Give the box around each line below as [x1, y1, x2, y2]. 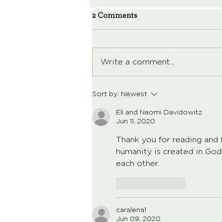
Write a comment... [101, 58, 174, 66]
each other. [116, 160, 164, 168]
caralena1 [116, 207, 146, 214]
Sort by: [92, 91, 119, 98]
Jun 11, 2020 [116, 118, 155, 125]
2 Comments [92, 11, 137, 20]
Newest [121, 91, 147, 98]
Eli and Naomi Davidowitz [116, 109, 202, 116]
